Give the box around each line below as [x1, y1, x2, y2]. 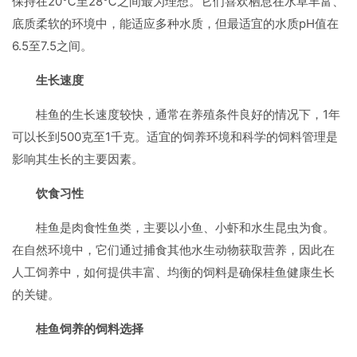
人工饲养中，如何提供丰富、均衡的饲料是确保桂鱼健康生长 [12, 265, 335, 280]
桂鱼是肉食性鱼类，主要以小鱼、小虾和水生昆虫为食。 [36, 220, 335, 235]
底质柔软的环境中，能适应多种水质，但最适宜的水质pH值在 [12, 16, 339, 31]
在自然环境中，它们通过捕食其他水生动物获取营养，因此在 [12, 242, 335, 257]
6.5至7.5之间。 [12, 38, 92, 53]
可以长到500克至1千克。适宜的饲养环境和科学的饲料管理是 [12, 129, 338, 144]
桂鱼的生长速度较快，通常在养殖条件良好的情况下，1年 [36, 107, 340, 122]
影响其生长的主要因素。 [12, 151, 143, 167]
